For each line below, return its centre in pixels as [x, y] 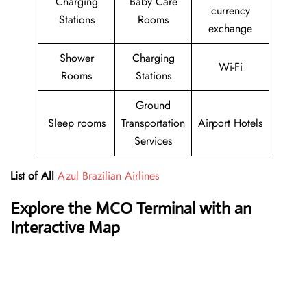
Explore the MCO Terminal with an [131, 209]
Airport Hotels [230, 123]
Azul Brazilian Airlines [108, 176]
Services [153, 141]
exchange [230, 29]
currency [230, 11]
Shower [76, 58]
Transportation [153, 123]
